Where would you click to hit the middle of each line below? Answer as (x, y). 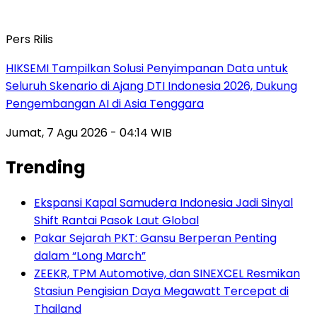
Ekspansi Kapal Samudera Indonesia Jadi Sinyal (163, 203)
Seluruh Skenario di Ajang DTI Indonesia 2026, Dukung (151, 86)
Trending (46, 168)
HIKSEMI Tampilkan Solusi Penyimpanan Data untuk (147, 68)
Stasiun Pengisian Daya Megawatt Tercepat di (161, 292)
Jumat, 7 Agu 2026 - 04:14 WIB (89, 132)
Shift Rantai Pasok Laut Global (116, 221)
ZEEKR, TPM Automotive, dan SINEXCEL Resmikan (167, 274)
